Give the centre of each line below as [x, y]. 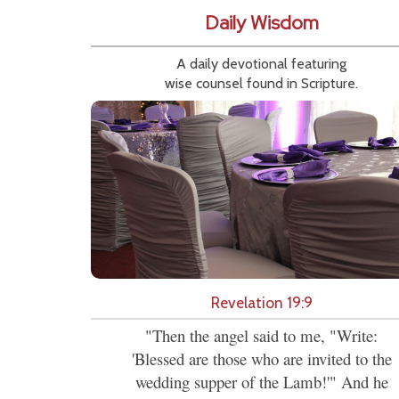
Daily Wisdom [261, 23]
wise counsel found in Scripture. [261, 84]
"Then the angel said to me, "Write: [261, 336]
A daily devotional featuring [261, 64]
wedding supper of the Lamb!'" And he [261, 382]
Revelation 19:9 [261, 303]
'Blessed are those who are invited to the [261, 359]
